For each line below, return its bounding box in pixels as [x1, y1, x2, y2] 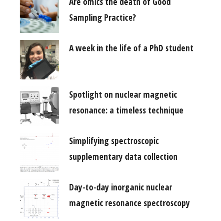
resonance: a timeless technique [69, 104, 184, 116]
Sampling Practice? [69, 11, 136, 23]
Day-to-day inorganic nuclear [69, 181, 172, 193]
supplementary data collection [69, 150, 178, 162]
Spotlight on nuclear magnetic [69, 88, 177, 100]
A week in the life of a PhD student [69, 41, 193, 54]
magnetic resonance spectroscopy [69, 196, 190, 209]
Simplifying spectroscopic [69, 134, 159, 147]
